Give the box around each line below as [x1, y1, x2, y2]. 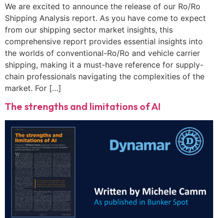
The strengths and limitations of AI [5, 100, 161, 113]
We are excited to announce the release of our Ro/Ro [5, 1, 200, 11]
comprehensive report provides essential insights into [5, 36, 203, 46]
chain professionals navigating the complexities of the [5, 71, 204, 81]
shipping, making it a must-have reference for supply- [5, 59, 203, 70]
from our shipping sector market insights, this [5, 24, 173, 35]
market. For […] [5, 83, 61, 93]
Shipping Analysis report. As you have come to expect [5, 13, 206, 23]
